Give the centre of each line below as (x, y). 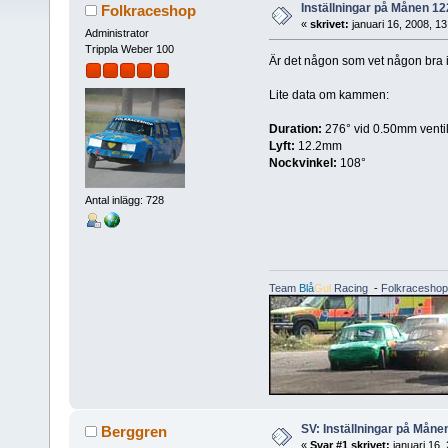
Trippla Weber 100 (129, 48)
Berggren (134, 432)
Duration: (295, 128)
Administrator (116, 32)
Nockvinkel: (302, 162)
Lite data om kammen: (328, 94)
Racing (349, 288)
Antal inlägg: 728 (124, 200)
